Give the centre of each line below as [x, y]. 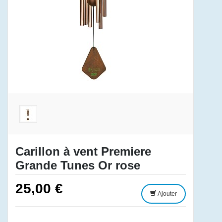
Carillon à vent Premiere [83, 152]
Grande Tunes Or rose [78, 166]
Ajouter [167, 194]
